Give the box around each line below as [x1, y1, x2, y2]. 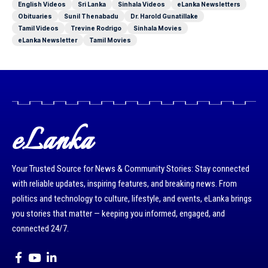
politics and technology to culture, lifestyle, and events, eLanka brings [12, 193, 252, 205]
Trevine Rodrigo [71, 25, 121, 32]
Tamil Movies [89, 36, 131, 44]
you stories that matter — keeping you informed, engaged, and [12, 208, 225, 220]
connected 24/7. [12, 223, 69, 234]
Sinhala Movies [133, 25, 182, 32]
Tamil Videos [18, 25, 59, 32]
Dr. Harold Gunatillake [130, 13, 198, 20]
